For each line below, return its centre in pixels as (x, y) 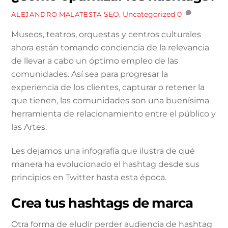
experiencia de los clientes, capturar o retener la (108, 87)
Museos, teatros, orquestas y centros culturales (106, 34)
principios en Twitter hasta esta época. (89, 177)
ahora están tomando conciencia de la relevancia (110, 47)
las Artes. (29, 127)
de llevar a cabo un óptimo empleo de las (95, 61)
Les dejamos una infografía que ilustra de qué (103, 151)
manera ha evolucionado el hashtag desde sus (106, 164)
